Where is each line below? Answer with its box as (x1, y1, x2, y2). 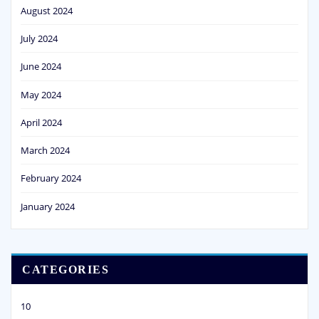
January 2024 (21, 199, 75, 213)
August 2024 (21, 4, 73, 17)
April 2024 (21, 115, 62, 129)
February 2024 (21, 172, 81, 185)
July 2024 (21, 32, 58, 46)
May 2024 (21, 88, 61, 101)
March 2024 (21, 144, 70, 157)
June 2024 (21, 60, 61, 73)
